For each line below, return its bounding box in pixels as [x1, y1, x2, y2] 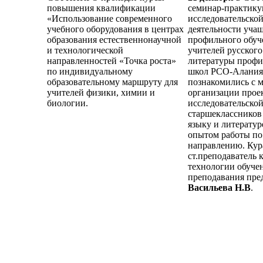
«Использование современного [47, 14, 172, 24]
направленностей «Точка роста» [47, 56, 176, 66]
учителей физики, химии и [47, 87, 155, 98]
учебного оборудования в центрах [47, 24, 184, 35]
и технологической [47, 45, 123, 56]
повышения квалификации [47, 3, 156, 14]
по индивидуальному [47, 66, 133, 77]
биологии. [47, 98, 88, 109]
